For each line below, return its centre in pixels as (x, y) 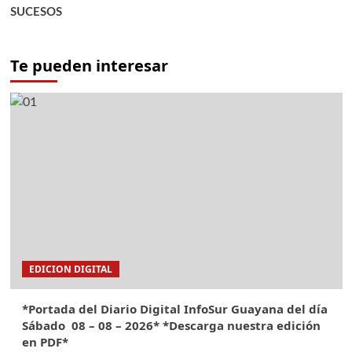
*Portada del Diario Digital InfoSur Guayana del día (174, 308)
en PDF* (45, 341)
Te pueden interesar (89, 65)
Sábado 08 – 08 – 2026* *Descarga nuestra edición (171, 325)
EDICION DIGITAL (70, 269)
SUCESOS (36, 12)
